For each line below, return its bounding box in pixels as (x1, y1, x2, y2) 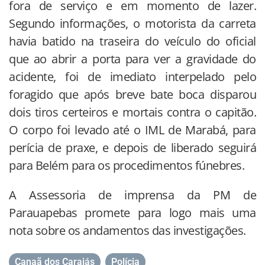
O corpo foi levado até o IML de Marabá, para (9, 122, 256, 138)
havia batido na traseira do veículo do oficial (9, 33, 256, 50)
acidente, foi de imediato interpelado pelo (9, 69, 256, 85)
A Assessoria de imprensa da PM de (9, 187, 256, 203)
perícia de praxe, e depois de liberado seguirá (9, 140, 256, 156)
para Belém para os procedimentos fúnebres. (9, 157, 244, 174)
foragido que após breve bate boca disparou (9, 86, 256, 103)
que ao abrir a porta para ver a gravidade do (9, 51, 256, 67)
